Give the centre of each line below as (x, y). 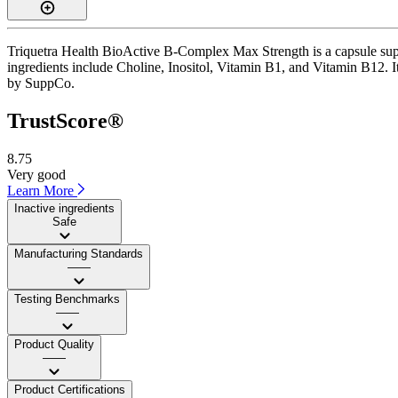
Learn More (42, 190)
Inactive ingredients (64, 208)
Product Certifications (70, 389)
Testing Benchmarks (67, 298)
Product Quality (54, 344)
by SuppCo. (41, 83)
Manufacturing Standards (79, 253)
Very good (36, 174)
